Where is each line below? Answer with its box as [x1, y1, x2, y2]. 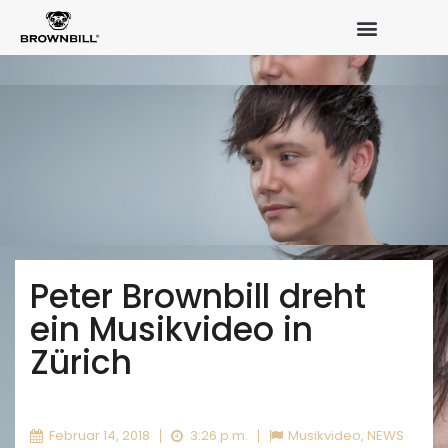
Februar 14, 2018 [49, 426, 150, 446]
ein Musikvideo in [30, 306, 313, 354]
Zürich [30, 339, 132, 387]
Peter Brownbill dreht [30, 273, 366, 321]
